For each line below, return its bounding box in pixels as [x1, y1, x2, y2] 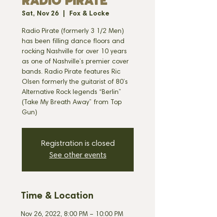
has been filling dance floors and [22, 38, 124, 45]
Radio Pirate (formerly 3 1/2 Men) [22, 28, 124, 35]
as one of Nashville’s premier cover [22, 59, 129, 65]
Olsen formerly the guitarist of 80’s [22, 79, 128, 86]
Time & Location [21, 191, 93, 201]
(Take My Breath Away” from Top [22, 99, 122, 106]
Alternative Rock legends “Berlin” [22, 89, 121, 96]
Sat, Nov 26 [22, 11, 59, 17]
